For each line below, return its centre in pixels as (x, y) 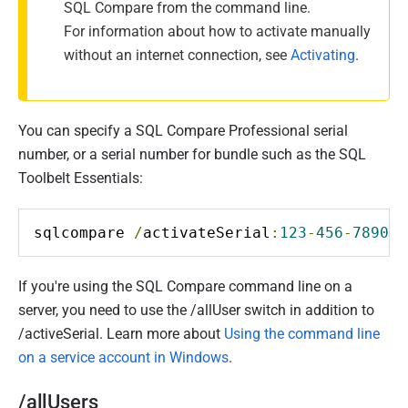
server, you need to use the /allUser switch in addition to (196, 310)
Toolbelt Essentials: (81, 178)
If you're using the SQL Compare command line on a (185, 286)
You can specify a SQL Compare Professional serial (183, 131)
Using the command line (302, 334)
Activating (323, 55)
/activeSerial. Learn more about (121, 334)
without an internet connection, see (177, 55)
